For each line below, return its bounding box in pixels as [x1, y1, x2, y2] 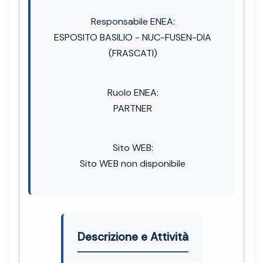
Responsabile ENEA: [90, 15, 175, 28]
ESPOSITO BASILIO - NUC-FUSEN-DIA [54, 31, 211, 43]
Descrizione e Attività [77, 229, 188, 244]
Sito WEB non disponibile [80, 157, 186, 170]
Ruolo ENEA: [107, 86, 159, 99]
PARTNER [113, 102, 152, 114]
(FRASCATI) [108, 46, 157, 59]
